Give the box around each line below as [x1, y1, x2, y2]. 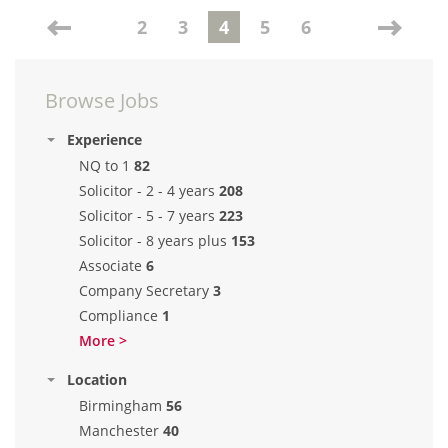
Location [67, 370, 127, 389]
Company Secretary [79, 281, 209, 300]
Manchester [79, 421, 159, 440]
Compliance [79, 306, 158, 325]
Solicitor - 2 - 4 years [79, 181, 215, 200]
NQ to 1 [79, 156, 130, 175]
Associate [79, 256, 142, 275]
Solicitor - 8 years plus [79, 231, 227, 250]
